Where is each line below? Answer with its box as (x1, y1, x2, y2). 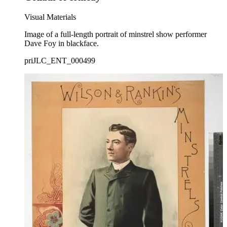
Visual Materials (24, 12, 76, 21)
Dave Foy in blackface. (24, 39, 99, 48)
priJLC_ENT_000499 (24, 56, 95, 65)
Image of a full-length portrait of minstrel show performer (24, 29, 207, 39)
